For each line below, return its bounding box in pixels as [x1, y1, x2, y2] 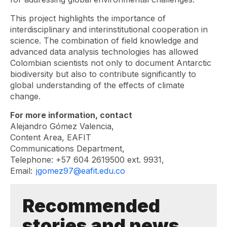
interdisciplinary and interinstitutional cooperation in [10, 24, 208, 34]
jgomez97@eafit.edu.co [36, 166, 125, 176]
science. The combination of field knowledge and [10, 35, 198, 46]
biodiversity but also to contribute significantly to [10, 69, 196, 79]
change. [10, 91, 43, 101]
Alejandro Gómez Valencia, [10, 121, 114, 131]
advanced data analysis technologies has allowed [10, 47, 198, 57]
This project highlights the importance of [10, 13, 166, 23]
